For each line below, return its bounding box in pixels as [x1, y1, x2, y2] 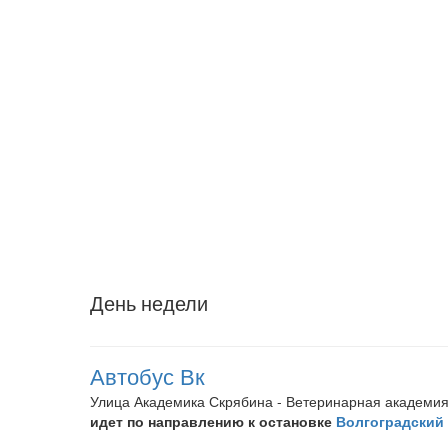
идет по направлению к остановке [90, 411, 336, 431]
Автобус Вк [90, 359, 205, 391]
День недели [90, 288, 208, 317]
